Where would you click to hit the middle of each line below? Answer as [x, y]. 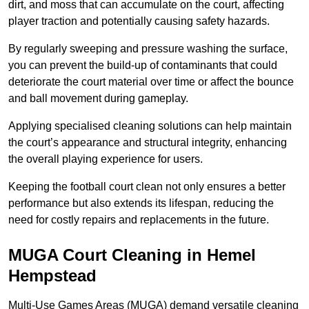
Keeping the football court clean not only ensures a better [147, 187]
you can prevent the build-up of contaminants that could [143, 66]
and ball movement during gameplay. [98, 99]
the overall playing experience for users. [106, 159]
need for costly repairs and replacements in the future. [139, 220]
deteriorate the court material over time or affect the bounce [151, 82]
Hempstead [52, 276]
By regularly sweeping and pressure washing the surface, [148, 49]
